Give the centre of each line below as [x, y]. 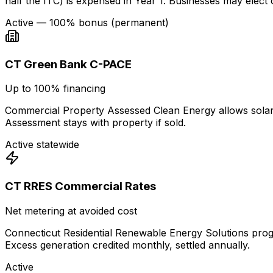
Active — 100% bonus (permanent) [87, 22]
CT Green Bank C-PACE [68, 64]
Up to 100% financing [55, 89]
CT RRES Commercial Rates [80, 186]
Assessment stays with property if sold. [95, 123]
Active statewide [42, 145]
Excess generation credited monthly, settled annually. [127, 245]
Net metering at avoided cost [71, 211]
